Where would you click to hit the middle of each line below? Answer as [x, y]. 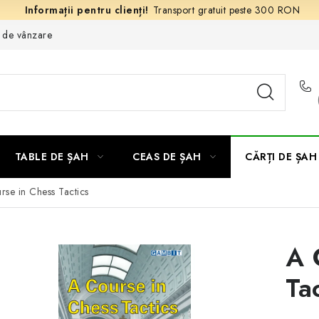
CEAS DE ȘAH [167, 157]
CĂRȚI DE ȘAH [281, 157]
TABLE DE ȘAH [52, 157]
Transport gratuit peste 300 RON [226, 10]
